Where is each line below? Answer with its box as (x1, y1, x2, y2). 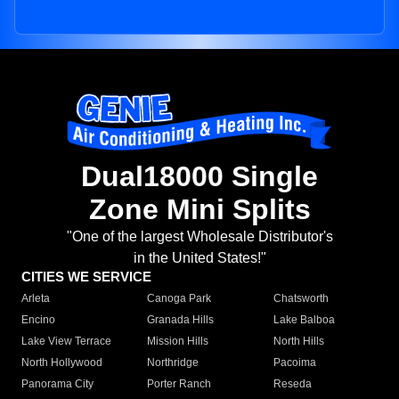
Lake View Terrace (21, 335, 111, 348)
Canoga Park (147, 292, 212, 305)
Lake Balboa (273, 313, 335, 327)
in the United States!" (133, 250, 266, 266)
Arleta (21, 292, 50, 305)
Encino (21, 313, 55, 327)
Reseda (273, 378, 312, 391)
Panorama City (21, 378, 94, 391)
